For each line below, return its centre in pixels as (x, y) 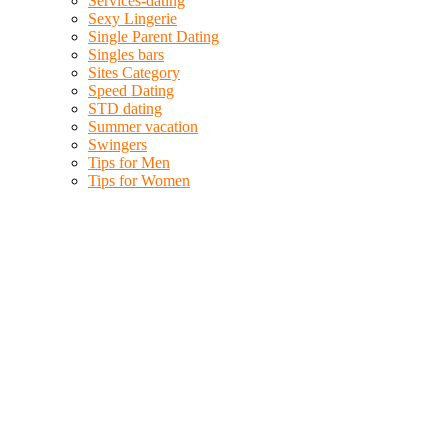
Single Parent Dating (153, 36)
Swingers (117, 144)
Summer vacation (143, 126)
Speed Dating (131, 90)
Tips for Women (139, 180)
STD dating (125, 108)
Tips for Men (129, 162)
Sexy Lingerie (132, 18)
